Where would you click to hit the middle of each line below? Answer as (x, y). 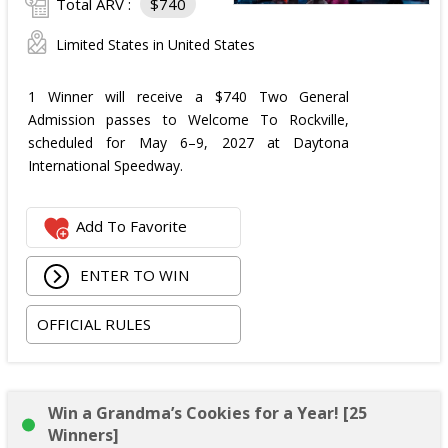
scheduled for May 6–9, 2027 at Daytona (189, 142)
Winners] (83, 435)
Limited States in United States (155, 44)
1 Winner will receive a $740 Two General (189, 96)
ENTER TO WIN (133, 274)
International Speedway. (105, 165)
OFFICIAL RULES (94, 323)
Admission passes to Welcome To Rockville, (189, 119)
